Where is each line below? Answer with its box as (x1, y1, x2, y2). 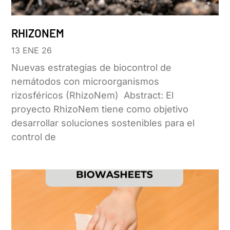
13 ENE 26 (11, 45, 52, 56)
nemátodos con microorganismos (11, 76, 160, 87)
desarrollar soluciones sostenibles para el (11, 118, 195, 129)
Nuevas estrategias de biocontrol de (11, 62, 172, 73)
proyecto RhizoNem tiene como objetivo (11, 104, 189, 115)
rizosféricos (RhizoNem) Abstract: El (11, 90, 174, 101)
